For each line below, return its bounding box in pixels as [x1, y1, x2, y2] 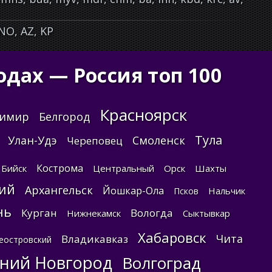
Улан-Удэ [8, 133, 57, 148]
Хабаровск [137, 228, 206, 246]
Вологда [130, 206, 173, 220]
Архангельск [25, 183, 93, 197]
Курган [21, 206, 57, 220]
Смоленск [132, 133, 185, 148]
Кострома [36, 161, 83, 175]
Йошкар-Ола [103, 184, 164, 197]
